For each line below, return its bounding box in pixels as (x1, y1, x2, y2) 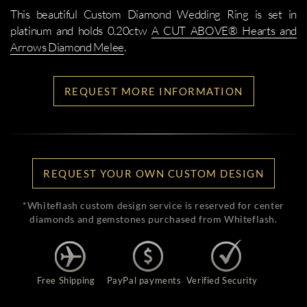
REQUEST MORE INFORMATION (64, 85, 243, 97)
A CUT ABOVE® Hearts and (151, 23, 297, 38)
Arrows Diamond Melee (10, 40, 124, 54)
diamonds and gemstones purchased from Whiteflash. (29, 213, 278, 225)
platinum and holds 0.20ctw (10, 23, 151, 38)
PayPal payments (106, 275, 182, 286)
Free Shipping (36, 275, 95, 286)
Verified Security (186, 275, 258, 286)
